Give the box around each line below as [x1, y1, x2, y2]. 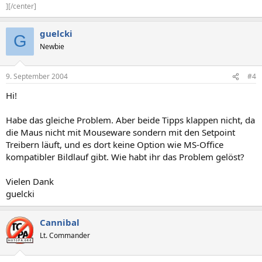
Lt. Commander [40, 230, 90, 240]
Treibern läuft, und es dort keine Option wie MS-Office [6, 139, 223, 150]
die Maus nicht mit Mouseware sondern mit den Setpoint [6, 126, 235, 138]
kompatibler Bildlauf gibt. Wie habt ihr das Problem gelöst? [6, 151, 244, 163]
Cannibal [40, 216, 80, 228]
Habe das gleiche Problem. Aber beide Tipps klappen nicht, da [6, 114, 255, 126]
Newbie [40, 41, 64, 51]
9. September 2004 [6, 71, 68, 81]
